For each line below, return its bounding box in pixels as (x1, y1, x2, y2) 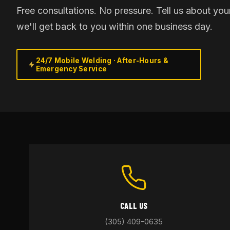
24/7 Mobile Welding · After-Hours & (35, 56, 168, 65)
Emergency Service (35, 64, 107, 73)
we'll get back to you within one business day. (16, 21, 213, 32)
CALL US (120, 201, 148, 210)
